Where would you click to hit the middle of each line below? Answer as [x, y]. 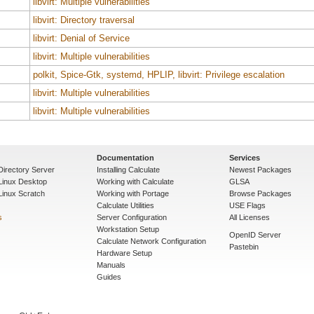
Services [245, 157]
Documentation [125, 157]
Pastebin [244, 246]
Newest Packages [260, 169]
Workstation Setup [128, 229]
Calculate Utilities [125, 205]
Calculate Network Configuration [151, 241]
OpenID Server [255, 234]
